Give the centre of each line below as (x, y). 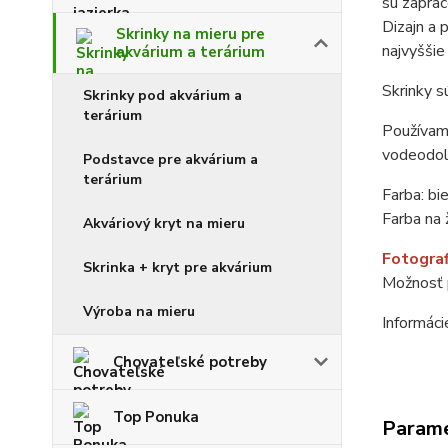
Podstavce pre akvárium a (170, 159)
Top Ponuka (156, 416)
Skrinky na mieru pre (190, 33)
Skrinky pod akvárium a (162, 95)
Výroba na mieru (139, 311)
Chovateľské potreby (190, 361)
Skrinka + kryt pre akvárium (177, 267)
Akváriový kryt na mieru (164, 223)
